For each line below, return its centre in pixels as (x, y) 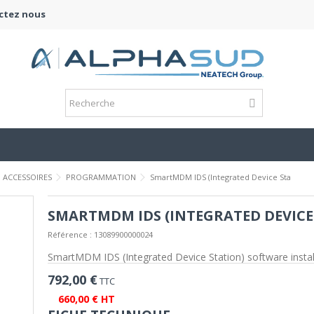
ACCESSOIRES (27, 177)
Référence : (69, 234)
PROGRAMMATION (101, 177)
